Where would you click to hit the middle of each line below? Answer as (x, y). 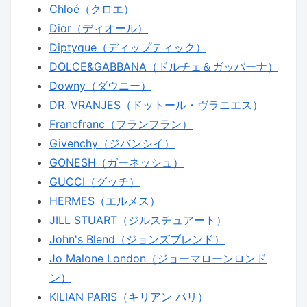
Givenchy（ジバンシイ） (112, 143)
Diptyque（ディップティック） (128, 47)
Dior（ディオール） (99, 28)
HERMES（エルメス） (105, 200)
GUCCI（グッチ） (95, 181)
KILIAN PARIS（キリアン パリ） (129, 296)
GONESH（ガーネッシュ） (116, 162)
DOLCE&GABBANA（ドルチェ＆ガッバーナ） (164, 66)
